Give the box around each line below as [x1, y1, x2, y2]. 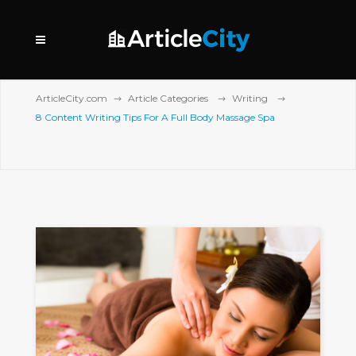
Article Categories [128, 92, 208, 105]
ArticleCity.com [36, 92, 107, 105]
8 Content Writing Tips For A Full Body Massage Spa [36, 111, 275, 124]
